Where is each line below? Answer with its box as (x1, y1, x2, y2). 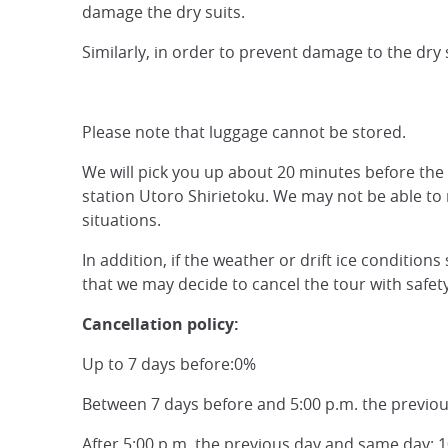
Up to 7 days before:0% (82, 353, 256, 376)
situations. (82, 209, 161, 232)
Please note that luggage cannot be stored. (82, 121, 406, 144)
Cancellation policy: (82, 313, 239, 336)
